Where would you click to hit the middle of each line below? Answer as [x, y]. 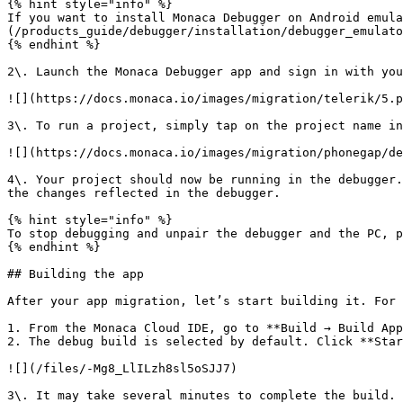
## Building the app [76, 274]
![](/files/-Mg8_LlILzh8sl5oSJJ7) [122, 368]
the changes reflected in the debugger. [144, 193]
